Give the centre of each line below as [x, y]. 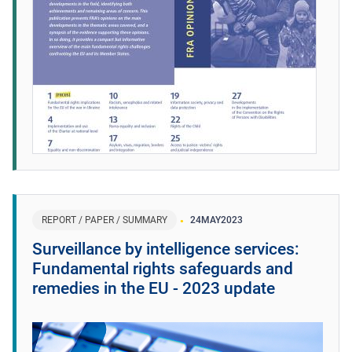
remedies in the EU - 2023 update [154, 288]
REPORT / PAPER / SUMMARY [104, 220]
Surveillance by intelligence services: [166, 249]
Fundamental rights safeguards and [163, 268]
